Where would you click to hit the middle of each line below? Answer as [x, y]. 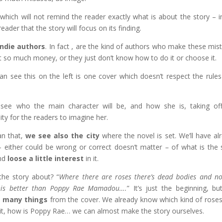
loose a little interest [46, 158]
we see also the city [62, 135]
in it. [91, 158]
